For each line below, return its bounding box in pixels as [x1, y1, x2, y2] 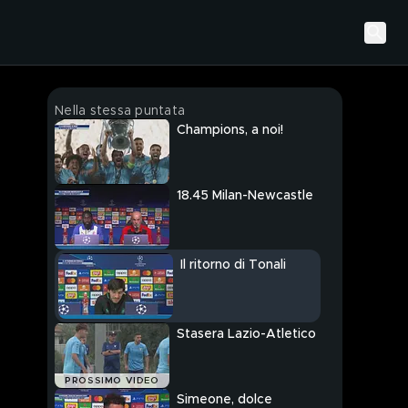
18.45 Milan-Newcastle [177, 189, 313, 203]
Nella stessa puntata [55, 105, 185, 117]
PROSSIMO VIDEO [65, 376, 159, 386]
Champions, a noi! [177, 124, 283, 138]
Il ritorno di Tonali [180, 259, 286, 272]
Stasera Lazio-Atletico [177, 328, 316, 342]
